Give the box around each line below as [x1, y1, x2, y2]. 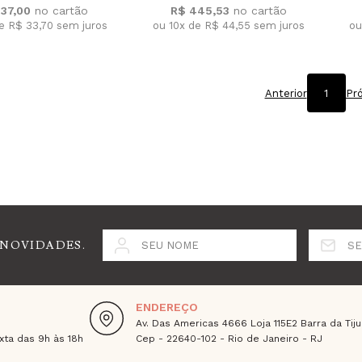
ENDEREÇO [136, 301, 198, 314]
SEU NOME [141, 239, 199, 252]
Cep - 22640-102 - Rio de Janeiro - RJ [136, 333, 322, 345]
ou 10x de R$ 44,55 [152, 19, 254, 32]
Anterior [264, 86, 307, 99]
